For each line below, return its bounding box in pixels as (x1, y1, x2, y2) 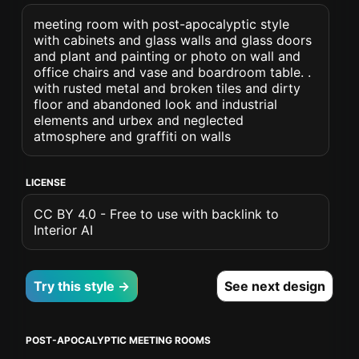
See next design (224, 278, 325, 294)
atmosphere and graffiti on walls (34, 128, 232, 144)
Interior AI (34, 222, 94, 238)
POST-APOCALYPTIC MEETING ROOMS (26, 334, 212, 346)
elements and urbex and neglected (34, 112, 244, 128)
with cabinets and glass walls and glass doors (34, 32, 313, 48)
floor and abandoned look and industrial (34, 96, 278, 112)
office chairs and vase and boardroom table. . (34, 64, 312, 80)
